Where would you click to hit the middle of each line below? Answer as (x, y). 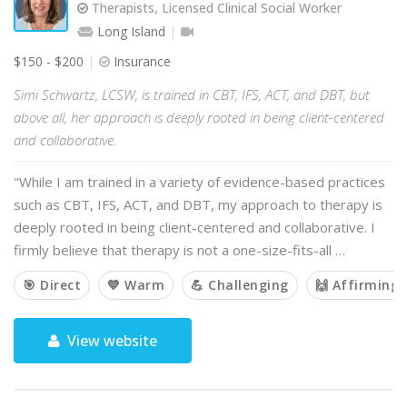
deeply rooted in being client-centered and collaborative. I (194, 227)
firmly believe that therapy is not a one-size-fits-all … (179, 250)
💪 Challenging (240, 285)
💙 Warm (136, 285)
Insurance (140, 61)
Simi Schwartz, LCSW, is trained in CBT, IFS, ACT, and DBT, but (192, 94)
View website (111, 341)
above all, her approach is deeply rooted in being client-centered (199, 117)
